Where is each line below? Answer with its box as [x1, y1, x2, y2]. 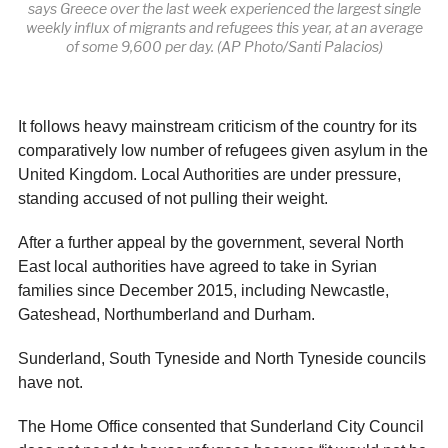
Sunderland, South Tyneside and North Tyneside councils [17, 349, 426, 367]
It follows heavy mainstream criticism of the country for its [17, 117, 417, 135]
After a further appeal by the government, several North [17, 233, 404, 251]
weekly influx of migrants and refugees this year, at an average [25, 18, 423, 36]
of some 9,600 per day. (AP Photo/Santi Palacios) [65, 37, 383, 55]
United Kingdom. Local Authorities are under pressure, [17, 165, 401, 183]
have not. [17, 373, 83, 391]
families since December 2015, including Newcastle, [17, 281, 389, 299]
